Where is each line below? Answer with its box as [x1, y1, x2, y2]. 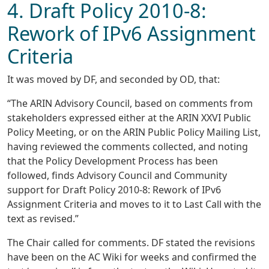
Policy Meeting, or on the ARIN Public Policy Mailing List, [7, 125, 261, 139]
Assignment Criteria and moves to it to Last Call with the [7, 198, 261, 211]
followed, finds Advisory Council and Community [7, 169, 227, 183]
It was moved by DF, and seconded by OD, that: [7, 73, 220, 86]
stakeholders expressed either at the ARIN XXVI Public [7, 111, 251, 125]
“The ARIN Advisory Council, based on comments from [7, 97, 253, 110]
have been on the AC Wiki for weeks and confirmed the [7, 250, 256, 264]
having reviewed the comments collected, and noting [7, 140, 248, 154]
